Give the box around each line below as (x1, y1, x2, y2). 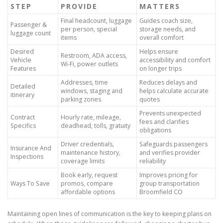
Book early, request (61, 170, 117, 179)
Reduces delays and (139, 78, 197, 87)
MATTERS (139, 1, 180, 11)
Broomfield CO (139, 187, 183, 196)
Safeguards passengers (139, 139, 208, 148)
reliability (139, 156, 166, 165)
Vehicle (10, 55, 31, 64)
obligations (139, 125, 171, 134)
